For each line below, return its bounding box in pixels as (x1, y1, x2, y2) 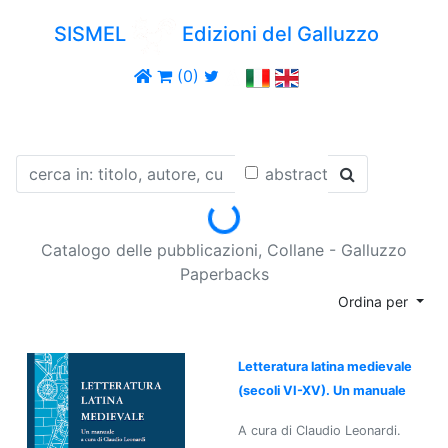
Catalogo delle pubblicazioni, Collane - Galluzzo (41, 239, 407, 260)
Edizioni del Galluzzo (177, 22, 380, 47)
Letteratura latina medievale (238, 358, 412, 374)
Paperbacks (179, 263, 269, 284)
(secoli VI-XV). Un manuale (238, 382, 406, 398)
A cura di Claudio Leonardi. (238, 422, 401, 438)
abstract (265, 163, 328, 184)
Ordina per (338, 292, 413, 310)
